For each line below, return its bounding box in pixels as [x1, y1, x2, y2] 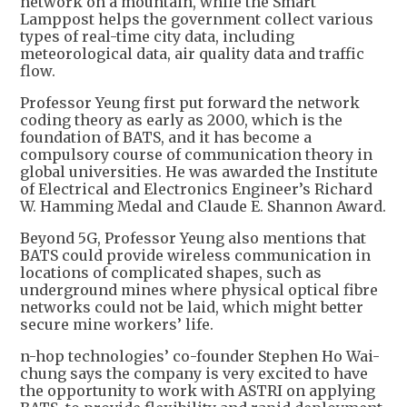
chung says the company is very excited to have [20, 363, 368, 382]
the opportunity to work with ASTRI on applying [20, 381, 375, 400]
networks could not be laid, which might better [20, 297, 363, 316]
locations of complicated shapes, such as [20, 263, 322, 282]
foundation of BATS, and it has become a [20, 127, 312, 146]
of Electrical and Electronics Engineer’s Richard [20, 179, 372, 198]
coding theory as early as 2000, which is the [20, 110, 342, 129]
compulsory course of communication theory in [20, 144, 372, 164]
